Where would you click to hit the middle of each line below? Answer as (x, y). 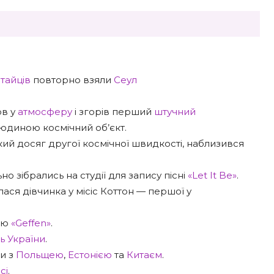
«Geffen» (31, 223)
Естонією (90, 255)
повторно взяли (72, 80)
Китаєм (144, 255)
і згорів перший (113, 112)
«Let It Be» (212, 175)
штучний (175, 112)
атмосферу (45, 112)
